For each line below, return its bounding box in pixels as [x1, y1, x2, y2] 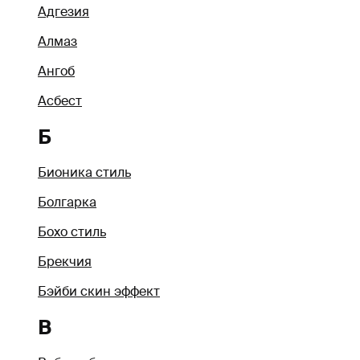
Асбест [38, 92, 82, 109]
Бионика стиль [38, 163, 131, 181]
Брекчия [38, 252, 92, 270]
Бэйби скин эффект [38, 282, 160, 300]
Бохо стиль [38, 223, 106, 240]
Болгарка [38, 193, 96, 211]
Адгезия [38, 2, 89, 20]
